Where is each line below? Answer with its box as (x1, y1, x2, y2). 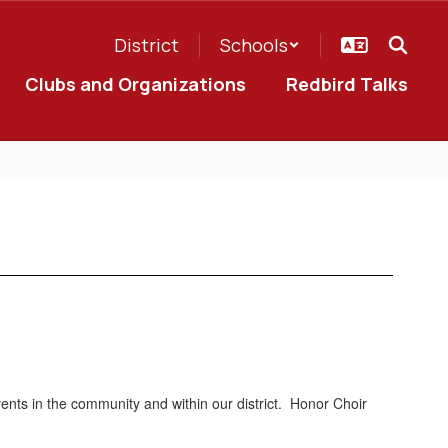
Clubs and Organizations (25, 72, 246, 96)
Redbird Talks (286, 72, 408, 96)
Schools (220, 33, 288, 57)
